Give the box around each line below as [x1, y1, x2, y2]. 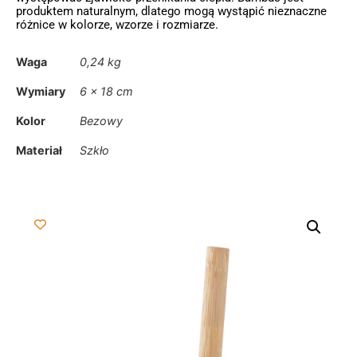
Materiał [16, 143, 62, 158]
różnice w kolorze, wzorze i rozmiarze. [16, 17, 218, 32]
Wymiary [16, 84, 65, 99]
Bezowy [80, 114, 123, 128]
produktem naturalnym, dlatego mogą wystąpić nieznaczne [16, 3, 327, 18]
